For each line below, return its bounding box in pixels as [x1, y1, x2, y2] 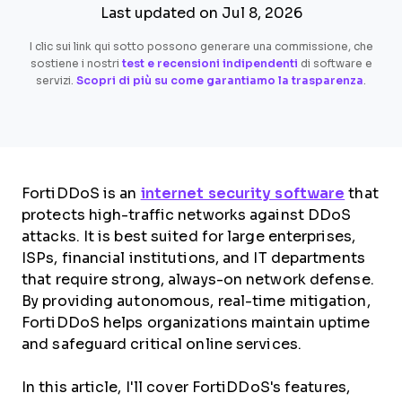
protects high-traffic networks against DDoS [22, 207, 352, 223]
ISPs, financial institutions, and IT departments [22, 250, 365, 266]
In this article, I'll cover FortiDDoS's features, [22, 380, 350, 395]
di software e [297, 57, 372, 70]
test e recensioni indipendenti [121, 57, 298, 70]
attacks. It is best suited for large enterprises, [22, 229, 355, 244]
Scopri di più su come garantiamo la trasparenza [76, 74, 363, 87]
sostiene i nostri [30, 57, 122, 70]
